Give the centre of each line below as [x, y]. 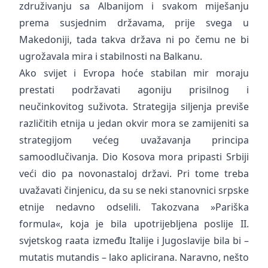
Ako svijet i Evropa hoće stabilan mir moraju [134, 73]
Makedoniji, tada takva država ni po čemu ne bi [134, 39]
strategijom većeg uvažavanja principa [134, 140]
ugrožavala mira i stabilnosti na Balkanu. [111, 56]
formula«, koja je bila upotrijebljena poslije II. [134, 224]
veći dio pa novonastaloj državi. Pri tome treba [134, 173]
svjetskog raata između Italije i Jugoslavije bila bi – [134, 240]
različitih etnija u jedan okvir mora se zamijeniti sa [134, 123]
